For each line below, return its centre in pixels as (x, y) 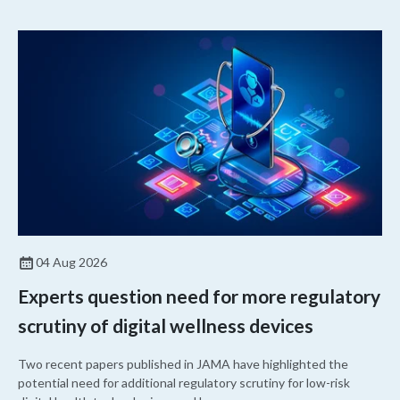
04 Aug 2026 (71, 262)
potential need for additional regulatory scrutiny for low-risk (184, 383)
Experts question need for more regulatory (199, 296)
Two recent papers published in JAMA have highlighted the (183, 364)
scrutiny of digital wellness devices (166, 326)
